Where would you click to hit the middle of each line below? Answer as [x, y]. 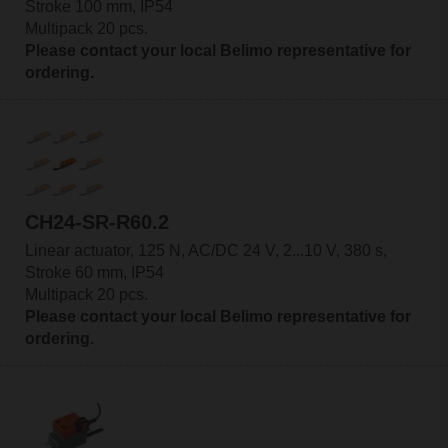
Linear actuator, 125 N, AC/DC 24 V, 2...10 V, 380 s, [205, 251]
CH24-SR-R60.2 [96, 222]
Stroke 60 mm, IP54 [94, 273]
